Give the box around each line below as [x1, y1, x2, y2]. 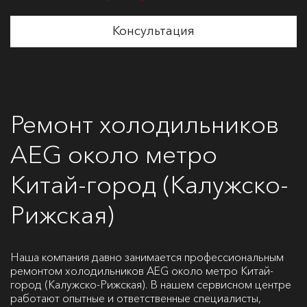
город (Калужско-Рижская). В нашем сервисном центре [10, 278, 291, 291]
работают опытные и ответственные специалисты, [10, 291, 261, 305]
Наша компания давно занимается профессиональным [10, 250, 284, 264]
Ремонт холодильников [10, 109, 279, 139]
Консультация [112, 23, 195, 38]
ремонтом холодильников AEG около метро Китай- [10, 264, 273, 278]
